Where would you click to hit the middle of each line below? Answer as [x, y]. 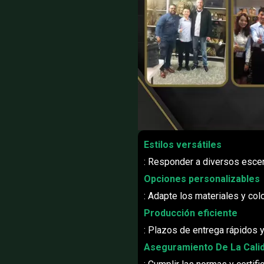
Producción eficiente [191, 213]
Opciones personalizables [202, 179]
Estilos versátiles [183, 145]
